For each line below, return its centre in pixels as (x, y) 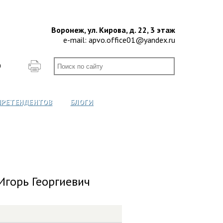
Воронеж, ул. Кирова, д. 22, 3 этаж (113, 30)
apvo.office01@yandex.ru (132, 40)
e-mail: (76, 40)
